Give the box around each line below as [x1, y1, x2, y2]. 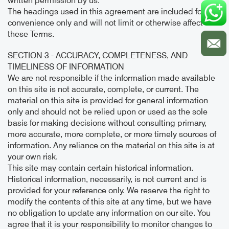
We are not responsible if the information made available [8, 73, 215, 83]
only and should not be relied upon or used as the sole [8, 107, 208, 117]
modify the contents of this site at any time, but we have [8, 197, 212, 207]
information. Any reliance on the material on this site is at [8, 141, 215, 151]
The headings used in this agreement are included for [8, 7, 204, 17]
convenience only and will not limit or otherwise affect [8, 18, 203, 28]
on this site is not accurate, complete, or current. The [8, 84, 199, 95]
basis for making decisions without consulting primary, [8, 118, 207, 128]
